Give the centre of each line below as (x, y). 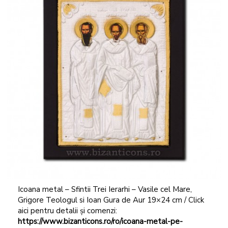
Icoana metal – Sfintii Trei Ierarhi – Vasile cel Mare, (105, 189)
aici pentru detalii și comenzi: (67, 210)
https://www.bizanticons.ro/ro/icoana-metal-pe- (100, 221)
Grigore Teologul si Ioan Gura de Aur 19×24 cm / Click (111, 200)
